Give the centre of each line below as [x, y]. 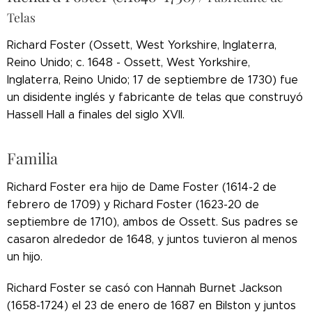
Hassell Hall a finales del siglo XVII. [96, 115]
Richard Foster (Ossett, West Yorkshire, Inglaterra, [142, 45]
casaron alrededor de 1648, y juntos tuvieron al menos [152, 240]
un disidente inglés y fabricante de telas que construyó [155, 97]
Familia [32, 158]
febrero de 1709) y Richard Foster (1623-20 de [133, 205]
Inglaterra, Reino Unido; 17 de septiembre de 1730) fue [153, 80]
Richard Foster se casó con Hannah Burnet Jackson [145, 288]
